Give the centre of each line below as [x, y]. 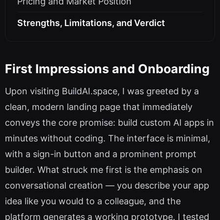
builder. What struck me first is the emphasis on [104, 170]
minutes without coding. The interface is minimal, [108, 138]
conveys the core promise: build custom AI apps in [110, 123]
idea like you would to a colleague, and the [93, 201]
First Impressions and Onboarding [107, 69]
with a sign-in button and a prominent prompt [101, 154]
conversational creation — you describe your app [107, 186]
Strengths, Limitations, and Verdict [91, 23]
